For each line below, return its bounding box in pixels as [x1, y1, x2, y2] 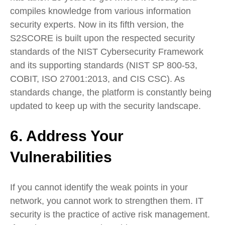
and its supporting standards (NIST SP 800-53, [10, 60, 197, 71]
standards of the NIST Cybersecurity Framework [10, 47, 203, 57]
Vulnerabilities [10, 149, 112, 166]
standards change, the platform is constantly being [10, 87, 211, 98]
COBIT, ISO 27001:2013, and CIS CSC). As [10, 74, 185, 84]
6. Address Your [10, 128, 124, 145]
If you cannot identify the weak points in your [10, 182, 188, 192]
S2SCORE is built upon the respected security [10, 33, 195, 44]
